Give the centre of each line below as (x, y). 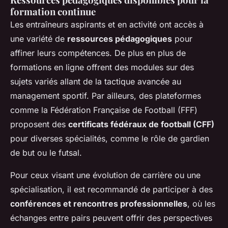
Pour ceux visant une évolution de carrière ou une (105, 175)
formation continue (53, 11)
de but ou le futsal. (46, 152)
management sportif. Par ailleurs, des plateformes (106, 95)
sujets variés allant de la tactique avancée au (96, 81)
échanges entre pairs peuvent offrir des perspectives (111, 218)
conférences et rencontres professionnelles (99, 203)
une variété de (39, 38)
